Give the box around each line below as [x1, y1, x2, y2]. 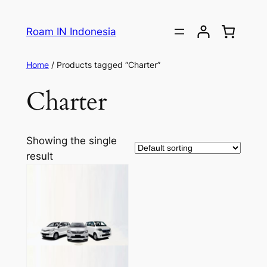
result [26, 150, 53, 163]
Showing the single [26, 135, 117, 147]
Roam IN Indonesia [26, 26, 116, 38]
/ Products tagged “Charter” [48, 60, 160, 70]
